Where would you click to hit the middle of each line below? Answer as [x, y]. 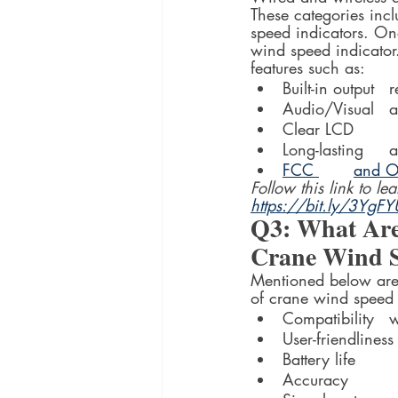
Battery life [319, 359]
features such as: [308, 68]
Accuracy [315, 380]
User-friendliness [338, 339]
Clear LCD [318, 129]
